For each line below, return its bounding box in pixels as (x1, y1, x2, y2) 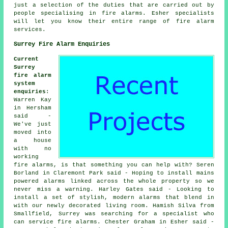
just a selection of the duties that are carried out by (14, 2, 214, 9)
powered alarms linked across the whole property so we (14, 178, 214, 185)
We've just (14, 121, 51, 128)
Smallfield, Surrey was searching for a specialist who (14, 211, 214, 217)
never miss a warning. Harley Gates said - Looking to (14, 186, 214, 193)
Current (14, 56, 39, 63)
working (14, 154, 39, 160)
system (14, 80, 36, 87)
